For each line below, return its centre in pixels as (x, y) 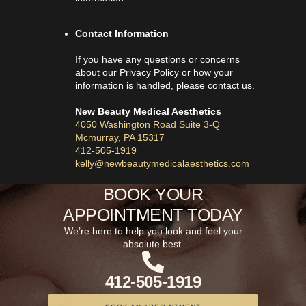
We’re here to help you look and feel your (153, 231)
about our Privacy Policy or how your (154, 73)
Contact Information (122, 34)
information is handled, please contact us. (165, 86)
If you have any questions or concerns (157, 60)
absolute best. (153, 244)
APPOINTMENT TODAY (153, 215)
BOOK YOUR (153, 194)
